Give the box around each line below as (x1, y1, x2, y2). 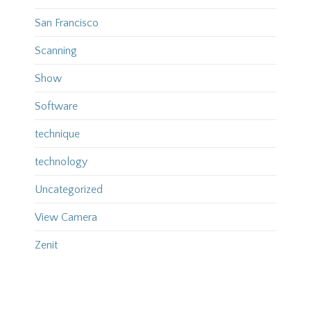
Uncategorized (34, 183, 103, 196)
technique (34, 128, 80, 141)
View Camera (34, 211, 97, 224)
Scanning (34, 44, 77, 58)
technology (34, 155, 87, 169)
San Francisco (34, 17, 99, 30)
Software (34, 100, 78, 113)
